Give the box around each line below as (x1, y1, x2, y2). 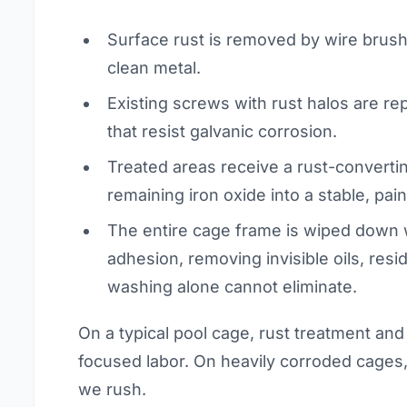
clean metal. (107, 58, 202, 77)
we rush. (78, 380, 147, 399)
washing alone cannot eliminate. (107, 277, 358, 296)
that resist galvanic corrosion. (107, 122, 338, 141)
